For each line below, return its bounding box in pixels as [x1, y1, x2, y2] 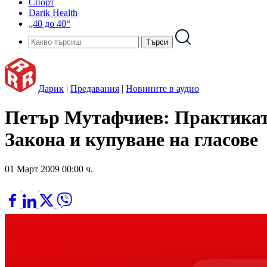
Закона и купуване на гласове [5, 129, 258, 151]
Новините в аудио [126, 83, 199, 94]
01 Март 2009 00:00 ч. [5, 163, 93, 174]
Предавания [70, 83, 119, 94]
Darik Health [29, 8, 77, 18]
